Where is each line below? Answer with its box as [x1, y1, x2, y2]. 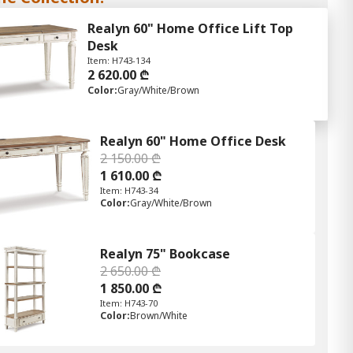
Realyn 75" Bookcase [100, 245, 230, 263]
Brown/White [130, 309, 188, 323]
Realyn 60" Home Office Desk [100, 132, 286, 150]
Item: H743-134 [87, 54, 150, 66]
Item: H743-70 [100, 297, 158, 310]
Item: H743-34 [100, 184, 158, 197]
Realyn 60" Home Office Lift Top [87, 20, 293, 37]
